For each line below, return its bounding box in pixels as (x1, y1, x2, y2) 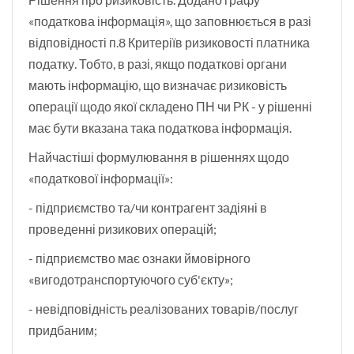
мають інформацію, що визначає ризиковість (28, 77, 287, 93)
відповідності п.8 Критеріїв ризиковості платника (28, 35, 310, 51)
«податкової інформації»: (28, 171, 173, 186)
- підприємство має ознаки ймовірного (28, 250, 250, 266)
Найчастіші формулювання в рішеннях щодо (28, 149, 289, 165)
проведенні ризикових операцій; (28, 221, 217, 237)
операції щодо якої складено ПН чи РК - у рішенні (28, 99, 312, 115)
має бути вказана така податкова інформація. (28, 120, 292, 136)
